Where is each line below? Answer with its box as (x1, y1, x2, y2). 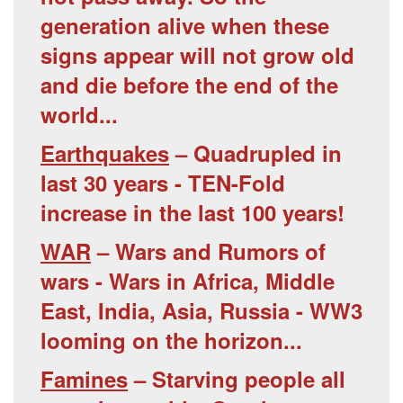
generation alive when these (40, 10, 329, 41)
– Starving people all (128, 363, 345, 395)
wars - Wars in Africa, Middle (40, 265, 335, 297)
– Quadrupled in (169, 138, 342, 169)
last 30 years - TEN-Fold (40, 167, 285, 199)
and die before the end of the (40, 69, 338, 101)
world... (40, 99, 118, 130)
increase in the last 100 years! (40, 197, 345, 228)
